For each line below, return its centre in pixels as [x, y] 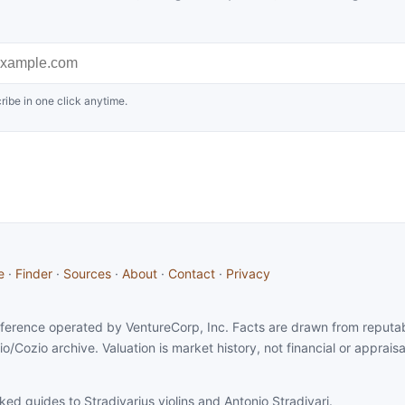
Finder [34, 273]
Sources [87, 273]
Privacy [248, 273]
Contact [192, 273]
